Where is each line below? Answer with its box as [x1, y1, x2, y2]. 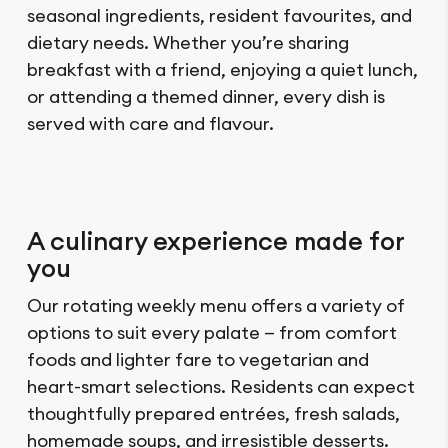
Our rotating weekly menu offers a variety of [27, 294, 405, 318]
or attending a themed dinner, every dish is [27, 85, 385, 109]
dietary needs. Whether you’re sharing [27, 31, 349, 55]
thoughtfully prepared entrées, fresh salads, [27, 402, 400, 426]
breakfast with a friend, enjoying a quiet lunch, [27, 58, 418, 82]
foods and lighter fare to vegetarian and [27, 348, 369, 372]
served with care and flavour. [27, 112, 274, 136]
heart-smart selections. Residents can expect [27, 375, 415, 399]
